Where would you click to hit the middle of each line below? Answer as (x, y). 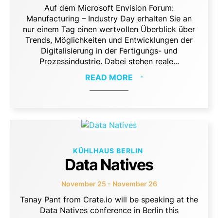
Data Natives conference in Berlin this (109, 210)
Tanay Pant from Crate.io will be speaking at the (109, 200)
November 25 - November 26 (109, 184)
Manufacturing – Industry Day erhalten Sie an (109, 18)
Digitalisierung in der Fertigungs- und (109, 51)
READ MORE (109, 77)
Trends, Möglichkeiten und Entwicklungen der (109, 40)
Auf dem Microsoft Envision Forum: (109, 8)
